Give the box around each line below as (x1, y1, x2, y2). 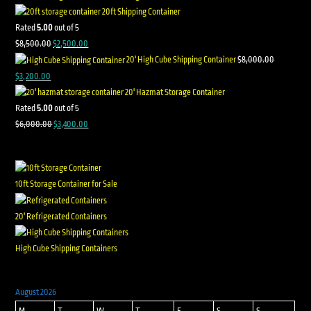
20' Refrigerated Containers (15, 211, 108, 221)
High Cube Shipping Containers (15, 244, 118, 254)
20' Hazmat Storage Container (125, 87, 226, 97)
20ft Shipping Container (102, 7, 181, 17)
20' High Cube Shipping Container (126, 55, 237, 65)
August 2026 (15, 287, 57, 298)
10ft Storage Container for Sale (15, 179, 118, 190)
